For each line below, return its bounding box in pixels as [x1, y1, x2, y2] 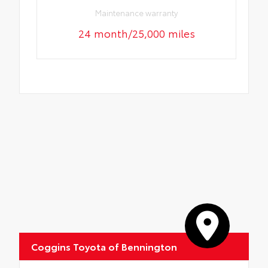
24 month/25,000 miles [78, 25, 195, 41]
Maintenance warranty [95, 7, 178, 18]
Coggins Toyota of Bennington [31, 239, 177, 253]
